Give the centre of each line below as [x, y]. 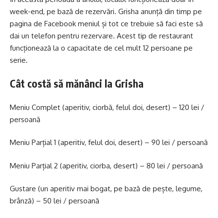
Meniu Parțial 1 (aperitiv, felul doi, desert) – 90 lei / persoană [109, 143]
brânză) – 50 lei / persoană [54, 201]
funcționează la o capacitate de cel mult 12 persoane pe [101, 48]
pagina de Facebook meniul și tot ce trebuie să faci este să [106, 23]
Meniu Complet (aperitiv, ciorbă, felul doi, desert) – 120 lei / [107, 107]
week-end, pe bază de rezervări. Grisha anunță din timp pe [106, 11]
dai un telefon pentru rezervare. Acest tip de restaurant [101, 36]
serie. [19, 60]
